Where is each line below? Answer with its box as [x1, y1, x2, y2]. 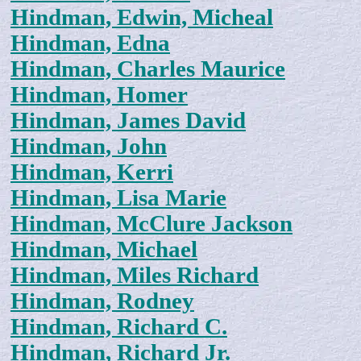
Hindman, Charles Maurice [10, 56, 285, 82]
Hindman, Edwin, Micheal [10, 5, 273, 31]
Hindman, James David [10, 108, 246, 134]
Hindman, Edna [10, 31, 170, 56]
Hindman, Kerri [10, 160, 173, 185]
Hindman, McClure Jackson [10, 211, 293, 237]
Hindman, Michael [10, 237, 197, 263]
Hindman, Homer [10, 82, 188, 108]
